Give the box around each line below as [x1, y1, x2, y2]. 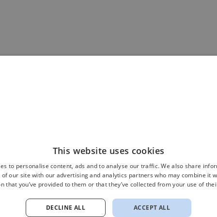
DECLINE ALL [46, 203, 86, 212]
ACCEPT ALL [134, 203, 170, 212]
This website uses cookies [52, 145, 165, 156]
